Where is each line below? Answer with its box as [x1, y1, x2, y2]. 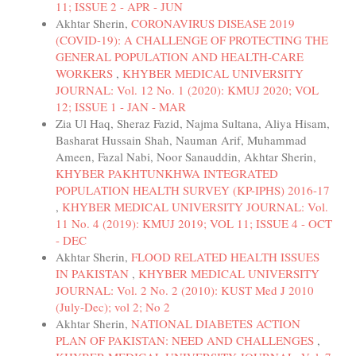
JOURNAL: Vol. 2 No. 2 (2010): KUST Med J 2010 [56, 281, 314, 298]
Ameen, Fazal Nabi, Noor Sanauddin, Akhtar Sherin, [56, 148, 316, 164]
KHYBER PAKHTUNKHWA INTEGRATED [56, 164, 278, 181]
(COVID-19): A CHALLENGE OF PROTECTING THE [56, 31, 328, 48]
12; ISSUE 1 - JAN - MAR [56, 98, 186, 114]
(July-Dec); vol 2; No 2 [56, 298, 170, 315]
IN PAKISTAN [56, 265, 132, 281]
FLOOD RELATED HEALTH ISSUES [131, 248, 319, 265]
